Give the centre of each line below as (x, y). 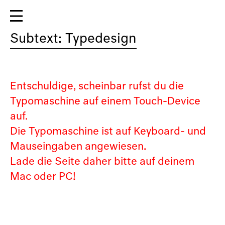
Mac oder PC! (43, 177)
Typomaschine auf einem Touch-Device (105, 101)
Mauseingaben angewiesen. (78, 147)
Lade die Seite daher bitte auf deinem (102, 162)
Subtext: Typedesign (73, 39)
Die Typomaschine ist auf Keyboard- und (108, 132)
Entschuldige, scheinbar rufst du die (97, 86)
